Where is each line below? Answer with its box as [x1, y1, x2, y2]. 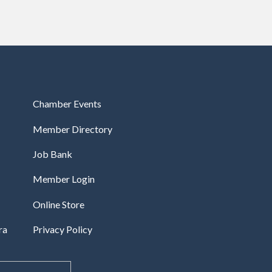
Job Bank [32, 148, 72, 160]
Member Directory [32, 123, 112, 135]
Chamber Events [32, 98, 101, 110]
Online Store [32, 198, 84, 210]
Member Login [32, 173, 95, 185]
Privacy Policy [32, 223, 92, 236]
